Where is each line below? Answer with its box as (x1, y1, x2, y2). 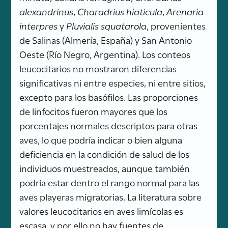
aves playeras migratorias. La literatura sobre (19, 189, 202, 203)
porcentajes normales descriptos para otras (19, 118, 198, 132)
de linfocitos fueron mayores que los (19, 104, 168, 118)
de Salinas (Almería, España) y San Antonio (19, 33, 192, 46)
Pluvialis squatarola (66, 18, 147, 32)
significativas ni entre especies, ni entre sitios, (19, 75, 206, 89)
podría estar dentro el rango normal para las (19, 175, 200, 189)
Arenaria (166, 4, 204, 18)
